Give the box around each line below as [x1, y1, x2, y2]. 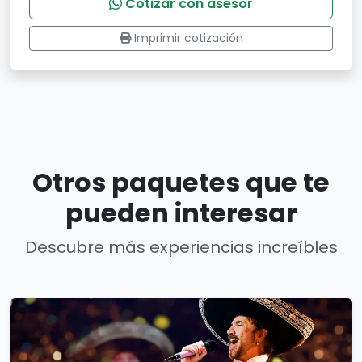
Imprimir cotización [133, 30, 243, 46]
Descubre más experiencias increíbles [24, 236, 338, 259]
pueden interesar [65, 195, 297, 231]
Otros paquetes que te [32, 164, 330, 200]
